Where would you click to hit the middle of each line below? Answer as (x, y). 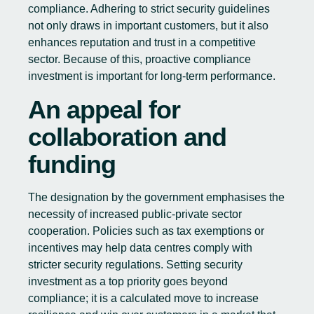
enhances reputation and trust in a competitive (142, 42)
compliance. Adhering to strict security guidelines (149, 9)
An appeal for (104, 110)
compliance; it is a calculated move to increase (143, 298)
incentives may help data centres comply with (140, 248)
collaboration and (127, 137)
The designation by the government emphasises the (156, 197)
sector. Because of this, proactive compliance (139, 59)
